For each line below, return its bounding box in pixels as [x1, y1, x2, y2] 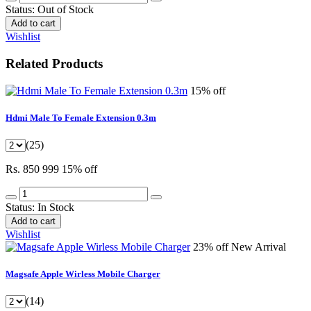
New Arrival [231, 240, 286, 253]
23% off [193, 240, 231, 253]
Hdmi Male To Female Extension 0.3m [6, 112, 156, 123]
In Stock [37, 201, 74, 213]
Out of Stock [37, 3, 94, 16]
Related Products [6, 56, 103, 71]
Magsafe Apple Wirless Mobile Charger [6, 269, 160, 280]
